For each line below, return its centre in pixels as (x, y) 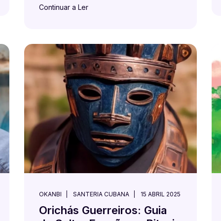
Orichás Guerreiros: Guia (103, 210)
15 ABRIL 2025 (161, 194)
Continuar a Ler (64, 7)
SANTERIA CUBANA (101, 194)
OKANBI (50, 194)
